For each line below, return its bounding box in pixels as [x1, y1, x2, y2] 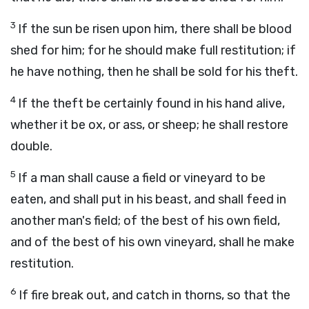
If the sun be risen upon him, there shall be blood [18, 21, 292, 37]
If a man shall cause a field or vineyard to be [18, 170, 266, 186]
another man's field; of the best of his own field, [10, 213, 280, 228]
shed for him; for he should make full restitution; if [10, 43, 296, 58]
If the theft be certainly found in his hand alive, [18, 96, 285, 111]
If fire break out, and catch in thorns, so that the [19, 288, 290, 303]
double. [10, 139, 52, 154]
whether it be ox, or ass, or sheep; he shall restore [10, 117, 288, 132]
